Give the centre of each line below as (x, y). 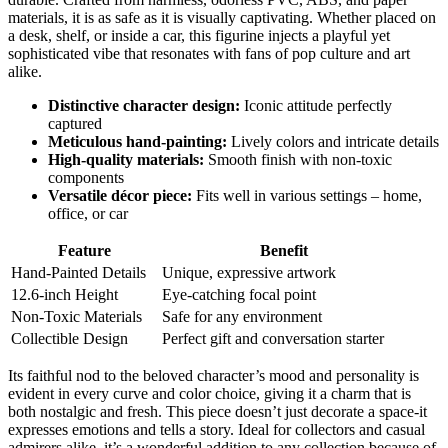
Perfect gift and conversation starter (273, 338)
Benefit (283, 250)
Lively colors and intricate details (333, 141)
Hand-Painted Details (78, 272)
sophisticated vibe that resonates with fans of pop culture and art (209, 53)
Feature (84, 250)
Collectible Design (69, 338)
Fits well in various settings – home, (307, 195)
